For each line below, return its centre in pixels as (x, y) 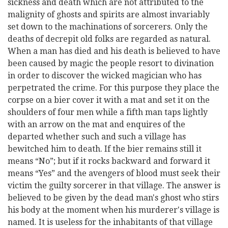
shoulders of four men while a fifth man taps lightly (108, 112)
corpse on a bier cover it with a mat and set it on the (109, 100)
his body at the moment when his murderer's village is (113, 210)
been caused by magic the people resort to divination (111, 63)
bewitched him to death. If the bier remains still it (105, 149)
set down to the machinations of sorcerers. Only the (108, 27)
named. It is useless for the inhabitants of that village (110, 222)
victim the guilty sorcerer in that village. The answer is (114, 186)
